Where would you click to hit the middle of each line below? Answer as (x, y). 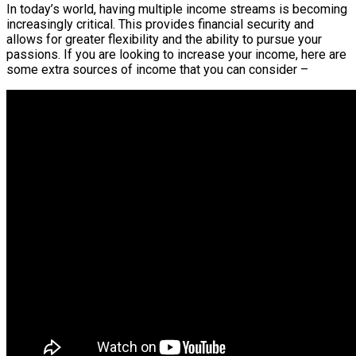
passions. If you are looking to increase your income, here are (176, 55)
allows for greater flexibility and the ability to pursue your (164, 40)
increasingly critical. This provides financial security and (160, 25)
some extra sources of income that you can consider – (157, 70)
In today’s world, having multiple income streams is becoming (177, 10)
